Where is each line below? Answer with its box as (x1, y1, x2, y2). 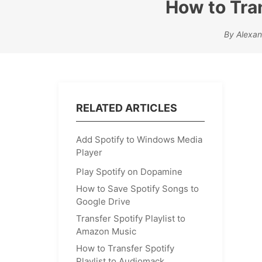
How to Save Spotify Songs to (76, 183, 199, 194)
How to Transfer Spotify (76, 243, 174, 254)
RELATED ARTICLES (76, 102, 177, 114)
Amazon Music (76, 226, 136, 237)
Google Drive (76, 196, 130, 207)
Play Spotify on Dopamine (76, 166, 182, 177)
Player (76, 147, 102, 158)
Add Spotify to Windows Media (76, 134, 202, 145)
